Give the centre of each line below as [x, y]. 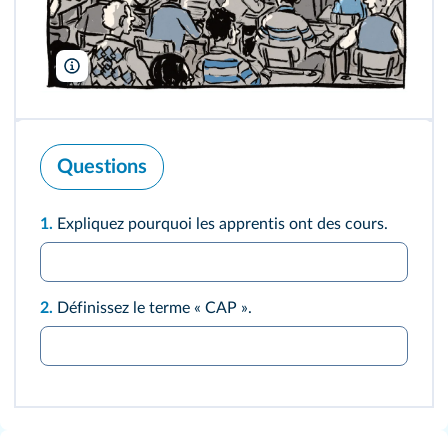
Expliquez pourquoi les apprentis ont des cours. [224, 224]
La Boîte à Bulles [131, 67]
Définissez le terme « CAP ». [156, 308]
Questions [102, 167]
